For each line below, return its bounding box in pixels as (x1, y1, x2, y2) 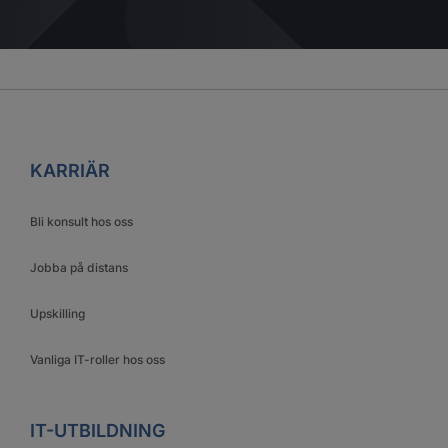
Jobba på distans (30, 260, 128, 276)
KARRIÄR (30, 160, 110, 182)
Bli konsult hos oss (30, 214, 133, 230)
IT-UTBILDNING (30, 420, 165, 442)
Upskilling (30, 306, 85, 322)
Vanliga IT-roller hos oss (30, 352, 165, 368)
